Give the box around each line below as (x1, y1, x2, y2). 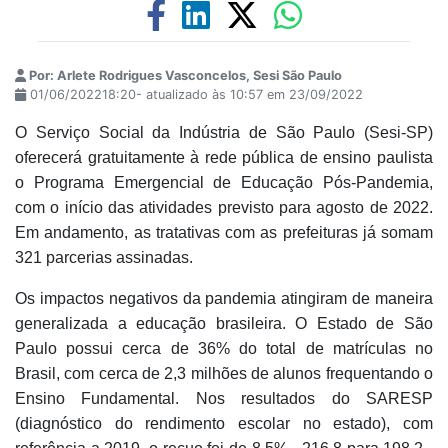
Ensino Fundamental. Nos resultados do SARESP (15, 389, 433, 407)
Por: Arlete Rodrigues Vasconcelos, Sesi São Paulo (26, 67, 342, 83)
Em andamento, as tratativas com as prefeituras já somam (15, 223, 433, 241)
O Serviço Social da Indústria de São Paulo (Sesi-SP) (15, 123, 433, 141)
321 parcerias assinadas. (15, 248, 193, 266)
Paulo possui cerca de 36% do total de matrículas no (15, 339, 433, 357)
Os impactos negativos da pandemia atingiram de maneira (15, 289, 433, 307)
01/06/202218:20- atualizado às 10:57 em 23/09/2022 (26, 86, 363, 102)
